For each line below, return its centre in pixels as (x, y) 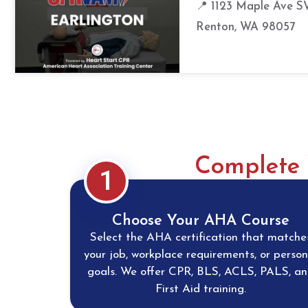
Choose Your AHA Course (201, 221)
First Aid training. (201, 289)
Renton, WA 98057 (246, 27)
